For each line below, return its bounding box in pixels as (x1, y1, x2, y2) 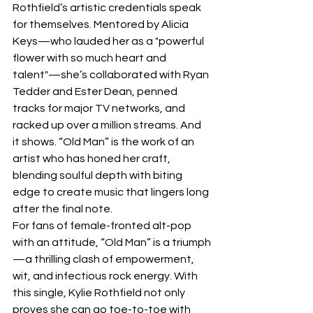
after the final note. (13, 203, 112, 214)
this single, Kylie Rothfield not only (13, 287, 187, 298)
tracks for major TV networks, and (13, 103, 187, 114)
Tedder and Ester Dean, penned (13, 86, 180, 97)
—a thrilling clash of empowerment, (13, 254, 196, 265)
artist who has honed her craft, (13, 153, 173, 164)
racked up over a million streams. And (13, 119, 203, 131)
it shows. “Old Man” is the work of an (13, 136, 196, 147)
